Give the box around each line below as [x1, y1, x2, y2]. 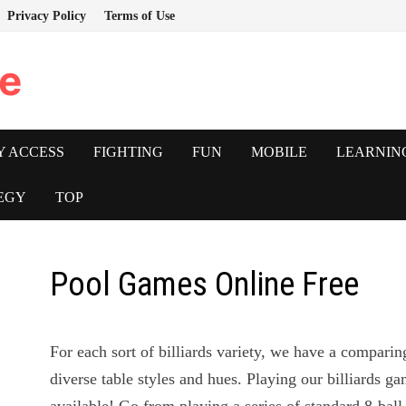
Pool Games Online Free [50, 266, 360, 304]
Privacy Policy [6, 9, 86, 23]
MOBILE [250, 144, 307, 159]
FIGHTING [92, 144, 163, 159]
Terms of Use [103, 9, 175, 23]
